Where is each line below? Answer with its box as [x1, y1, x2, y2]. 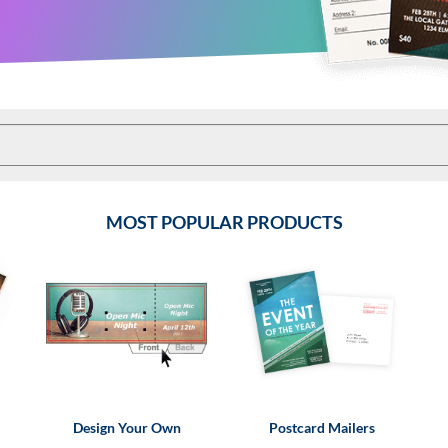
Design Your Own [72, 419, 181, 436]
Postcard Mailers [268, 419, 375, 436]
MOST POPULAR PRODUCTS [105, 211, 343, 233]
